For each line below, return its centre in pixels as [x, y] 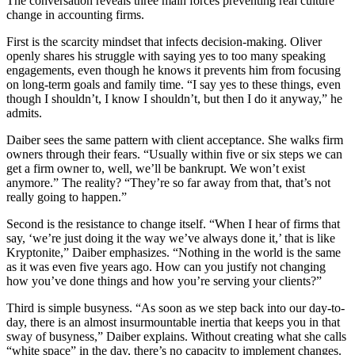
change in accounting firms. [75, 15]
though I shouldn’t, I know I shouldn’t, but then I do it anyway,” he [174, 99]
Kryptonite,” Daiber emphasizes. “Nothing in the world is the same [174, 253]
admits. [24, 113]
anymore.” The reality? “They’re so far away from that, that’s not [168, 183]
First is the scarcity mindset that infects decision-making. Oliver [164, 42]
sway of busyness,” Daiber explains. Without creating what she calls [176, 337]
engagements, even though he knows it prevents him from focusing [174, 71]
